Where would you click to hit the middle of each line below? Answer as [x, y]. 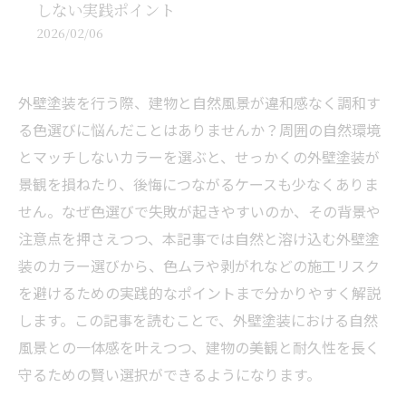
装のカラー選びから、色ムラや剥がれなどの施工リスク [199, 266]
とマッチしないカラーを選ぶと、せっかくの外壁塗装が [199, 157]
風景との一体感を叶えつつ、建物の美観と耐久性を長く [199, 347]
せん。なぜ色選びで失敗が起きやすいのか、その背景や [199, 211]
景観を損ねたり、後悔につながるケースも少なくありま [198, 184]
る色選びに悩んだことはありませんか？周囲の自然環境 [199, 130]
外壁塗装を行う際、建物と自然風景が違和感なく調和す [199, 102]
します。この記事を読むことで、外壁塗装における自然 [198, 320]
